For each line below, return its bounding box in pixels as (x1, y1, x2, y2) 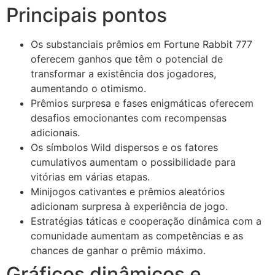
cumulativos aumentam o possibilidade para (31, 155, 236, 168)
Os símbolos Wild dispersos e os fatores (31, 141, 218, 153)
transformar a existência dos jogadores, (31, 67, 216, 80)
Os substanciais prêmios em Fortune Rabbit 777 (31, 37, 252, 50)
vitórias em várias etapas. (31, 170, 150, 183)
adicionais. (31, 126, 80, 139)
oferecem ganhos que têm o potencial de (31, 52, 223, 65)
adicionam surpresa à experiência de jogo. (31, 199, 228, 212)
